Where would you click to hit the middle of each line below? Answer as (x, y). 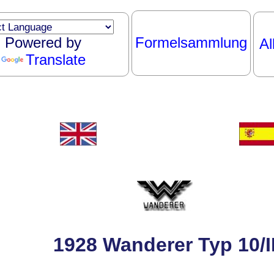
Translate (55, 60)
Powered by (43, 43)
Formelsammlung (191, 43)
